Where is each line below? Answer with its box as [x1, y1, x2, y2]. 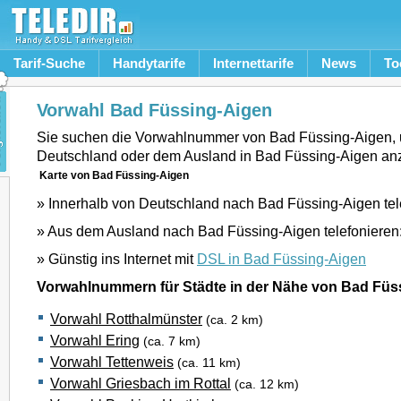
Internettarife [213, 55, 294, 71]
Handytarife [113, 55, 185, 71]
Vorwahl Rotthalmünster [50, 311, 202, 327]
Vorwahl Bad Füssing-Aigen [37, 99, 272, 120]
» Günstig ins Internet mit [37, 251, 197, 267]
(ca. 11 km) [177, 356, 241, 370]
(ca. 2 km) [206, 313, 263, 327]
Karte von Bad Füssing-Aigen [39, 169, 189, 182]
